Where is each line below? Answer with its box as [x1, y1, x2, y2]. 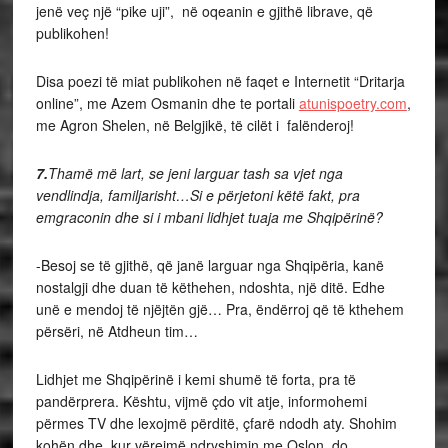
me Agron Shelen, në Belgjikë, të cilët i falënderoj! [35, 115, 354, 135]
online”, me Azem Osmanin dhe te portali [35, 93, 295, 113]
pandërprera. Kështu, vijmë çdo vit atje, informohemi [35, 391, 367, 411]
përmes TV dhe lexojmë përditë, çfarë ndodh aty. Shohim [35, 413, 397, 433]
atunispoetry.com [298, 93, 407, 113]
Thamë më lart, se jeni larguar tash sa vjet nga [47, 163, 343, 183]
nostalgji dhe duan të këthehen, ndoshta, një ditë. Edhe [35, 277, 385, 297]
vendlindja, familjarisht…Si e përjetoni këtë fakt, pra [35, 185, 360, 205]
